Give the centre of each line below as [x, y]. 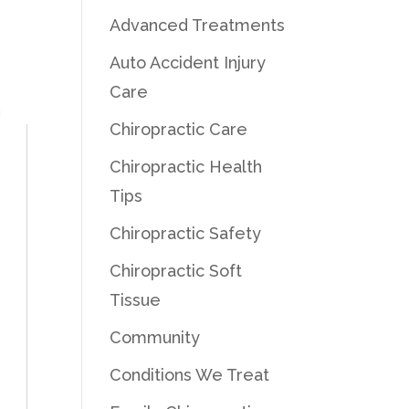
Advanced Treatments [198, 25]
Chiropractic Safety [186, 233]
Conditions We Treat [190, 374]
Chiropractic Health [186, 166]
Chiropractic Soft [176, 270]
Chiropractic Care [179, 129]
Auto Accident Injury [188, 62]
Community [155, 337]
